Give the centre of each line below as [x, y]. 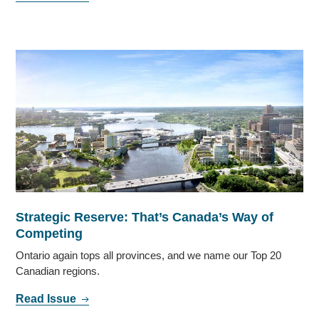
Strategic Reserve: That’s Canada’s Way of [145, 217]
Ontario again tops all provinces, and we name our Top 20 [149, 255]
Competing [49, 233]
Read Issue [48, 298]
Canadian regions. [58, 271]
